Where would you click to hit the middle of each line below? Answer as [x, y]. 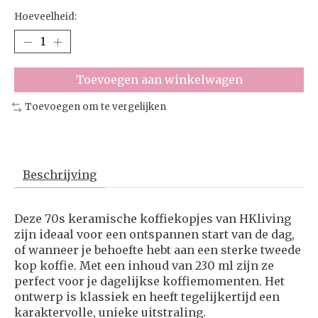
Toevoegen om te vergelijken [95, 107]
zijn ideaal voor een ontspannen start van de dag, [154, 235]
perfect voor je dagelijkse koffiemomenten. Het [149, 281]
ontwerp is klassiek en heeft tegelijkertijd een [147, 297]
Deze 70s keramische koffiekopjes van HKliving [153, 219]
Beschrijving [60, 175]
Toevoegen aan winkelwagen [159, 80]
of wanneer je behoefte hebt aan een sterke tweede [158, 250]
